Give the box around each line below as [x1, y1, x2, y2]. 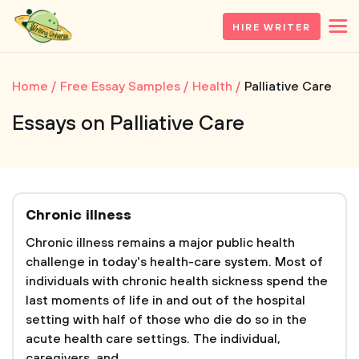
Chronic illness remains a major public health [26, 235, 295, 251]
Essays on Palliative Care [12, 111, 244, 137]
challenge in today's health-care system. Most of [26, 254, 323, 270]
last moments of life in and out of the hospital [26, 292, 305, 309]
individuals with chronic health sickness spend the [26, 273, 328, 289]
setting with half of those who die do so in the [26, 312, 307, 328]
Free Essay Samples [60, 79, 180, 95]
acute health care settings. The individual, [26, 331, 280, 347]
